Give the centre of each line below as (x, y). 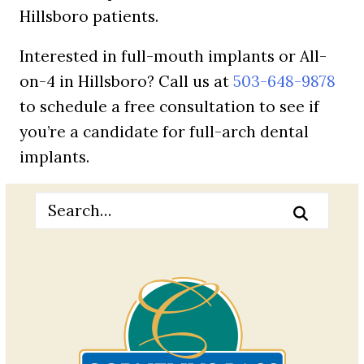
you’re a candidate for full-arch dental (164, 132)
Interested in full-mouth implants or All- (173, 56)
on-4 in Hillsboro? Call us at (126, 81)
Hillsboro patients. (89, 16)
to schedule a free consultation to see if (169, 106)
